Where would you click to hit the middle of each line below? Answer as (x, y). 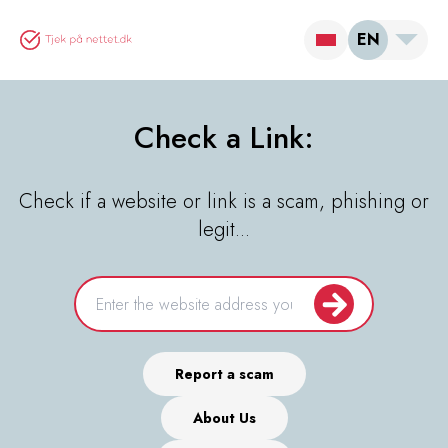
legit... (224, 229)
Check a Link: (224, 137)
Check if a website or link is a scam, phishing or (224, 201)
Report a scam (224, 374)
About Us (224, 418)
